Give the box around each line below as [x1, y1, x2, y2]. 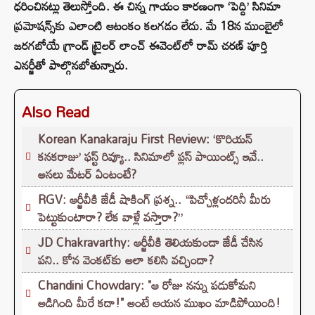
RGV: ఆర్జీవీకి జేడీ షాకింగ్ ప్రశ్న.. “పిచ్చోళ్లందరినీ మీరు [38, 188, 271, 212]
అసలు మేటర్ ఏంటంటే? [38, 162, 136, 186]
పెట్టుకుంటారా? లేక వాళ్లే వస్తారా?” [38, 205, 183, 229]
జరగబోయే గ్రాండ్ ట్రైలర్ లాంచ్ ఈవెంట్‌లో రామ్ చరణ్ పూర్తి [14, 34, 267, 58]
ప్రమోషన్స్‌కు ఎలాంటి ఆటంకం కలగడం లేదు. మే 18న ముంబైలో [14, 14, 283, 38]
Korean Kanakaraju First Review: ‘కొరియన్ [38, 127, 252, 151]
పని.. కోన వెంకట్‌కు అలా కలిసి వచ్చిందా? [38, 248, 214, 272]
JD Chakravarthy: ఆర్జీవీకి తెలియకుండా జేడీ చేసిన [38, 231, 263, 255]
